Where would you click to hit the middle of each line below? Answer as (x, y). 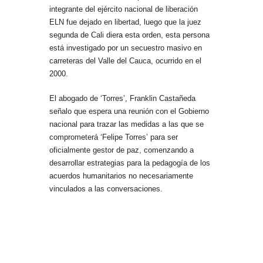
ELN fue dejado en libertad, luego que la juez (125, 22)
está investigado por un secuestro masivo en (126, 48)
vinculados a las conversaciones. (106, 189)
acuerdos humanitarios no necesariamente (121, 176)
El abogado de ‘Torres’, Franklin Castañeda (122, 98)
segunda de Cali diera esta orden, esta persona (129, 35)
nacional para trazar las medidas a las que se (127, 124)
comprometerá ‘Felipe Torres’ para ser (114, 137)
